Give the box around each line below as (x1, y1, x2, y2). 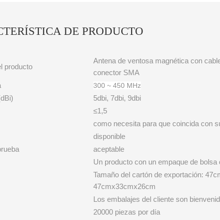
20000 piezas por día (93, 207, 161, 216)
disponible (93, 132, 126, 140)
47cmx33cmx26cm (93, 182, 156, 191)
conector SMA (93, 68, 140, 77)
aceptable (93, 144, 125, 153)
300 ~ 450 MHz (93, 81, 141, 89)
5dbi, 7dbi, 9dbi (93, 93, 141, 102)
